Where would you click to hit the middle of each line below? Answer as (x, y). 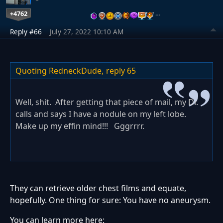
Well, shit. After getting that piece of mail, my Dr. (107, 102)
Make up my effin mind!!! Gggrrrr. (80, 126)
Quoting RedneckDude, (59, 70)
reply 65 (121, 70)
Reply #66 (26, 31)
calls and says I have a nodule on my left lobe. (102, 114)
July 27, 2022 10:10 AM (87, 31)
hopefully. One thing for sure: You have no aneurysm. (110, 200)
